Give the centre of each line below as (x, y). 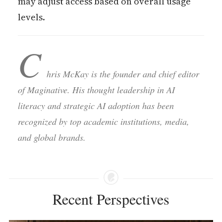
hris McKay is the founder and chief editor (123, 74)
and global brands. (52, 137)
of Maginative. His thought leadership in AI (96, 89)
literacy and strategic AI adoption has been (96, 105)
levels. (31, 17)
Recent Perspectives (111, 198)
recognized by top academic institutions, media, (103, 121)
